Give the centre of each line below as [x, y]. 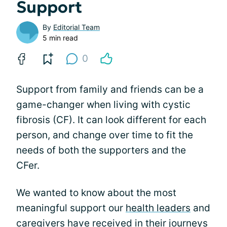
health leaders [158, 208]
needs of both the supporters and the [101, 150]
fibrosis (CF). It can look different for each [111, 120]
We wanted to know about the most [96, 193]
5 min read [60, 37]
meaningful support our [71, 208]
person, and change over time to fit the [105, 135]
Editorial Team [77, 27]
